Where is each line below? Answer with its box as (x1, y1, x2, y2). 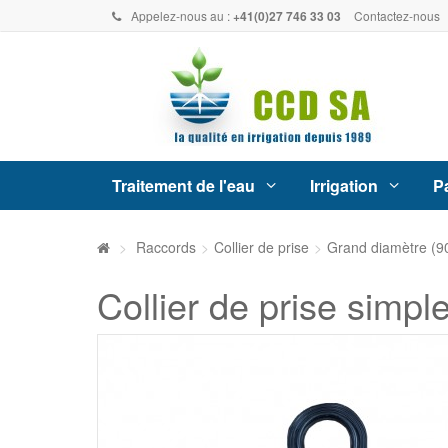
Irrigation (310, 173, 378, 197)
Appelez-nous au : (131, 7, 233, 24)
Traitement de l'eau (112, 173, 255, 197)
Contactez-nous (354, 7, 440, 24)
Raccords (136, 237, 196, 258)
